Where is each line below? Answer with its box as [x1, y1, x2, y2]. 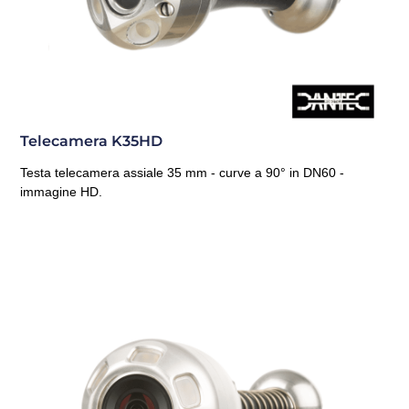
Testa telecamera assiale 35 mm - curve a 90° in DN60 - [20, 165, 345, 181]
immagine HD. [20, 184, 103, 200]
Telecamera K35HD [20, 132, 163, 151]
